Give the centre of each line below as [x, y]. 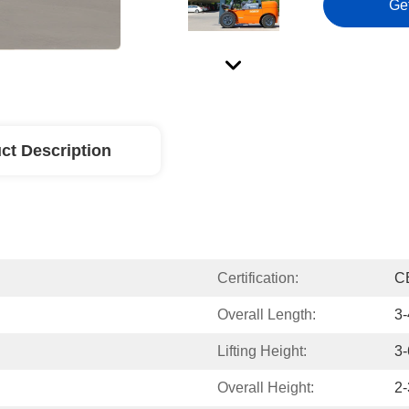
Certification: [258, 278]
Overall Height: [266, 388]
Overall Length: [267, 315]
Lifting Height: [262, 351]
